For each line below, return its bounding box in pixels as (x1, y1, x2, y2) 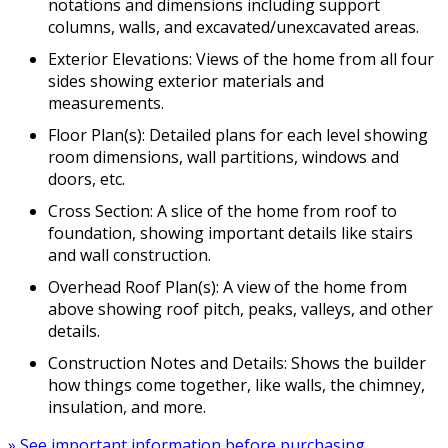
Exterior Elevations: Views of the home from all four (48, 47, 434, 70)
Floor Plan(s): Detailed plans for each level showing (48, 123, 428, 146)
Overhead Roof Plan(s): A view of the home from (48, 275, 407, 298)
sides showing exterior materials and (48, 69, 324, 92)
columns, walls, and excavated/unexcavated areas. (48, 15, 419, 38)
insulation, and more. (48, 395, 206, 418)
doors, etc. (48, 167, 125, 190)
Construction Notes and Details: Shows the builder (48, 351, 426, 374)
